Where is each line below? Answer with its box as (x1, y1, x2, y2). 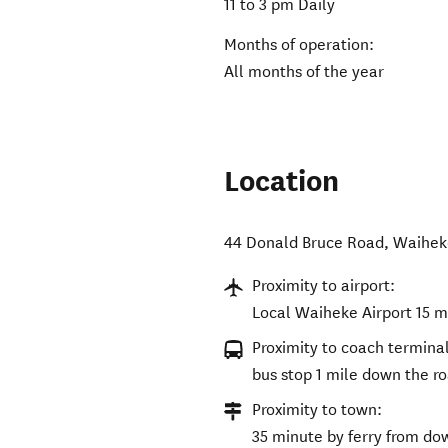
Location (224, 163, 340, 201)
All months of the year (224, 62, 385, 82)
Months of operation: (224, 35, 375, 55)
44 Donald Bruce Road (224, 233, 385, 253)
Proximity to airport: (252, 276, 396, 296)
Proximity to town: (252, 400, 383, 420)
